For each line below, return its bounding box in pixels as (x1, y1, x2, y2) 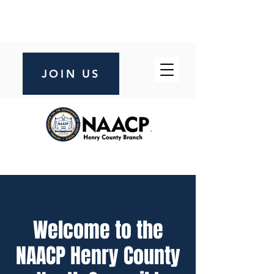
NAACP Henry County (15, 240, 180, 271)
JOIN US (41, 67, 101, 81)
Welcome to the (32, 215, 163, 245)
